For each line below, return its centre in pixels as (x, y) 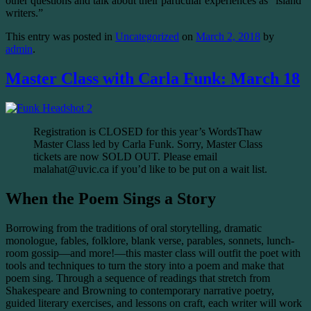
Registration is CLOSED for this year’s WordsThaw (148, 132)
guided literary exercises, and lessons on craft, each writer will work (154, 303)
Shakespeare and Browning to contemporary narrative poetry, (140, 290)
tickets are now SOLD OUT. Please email (125, 157)
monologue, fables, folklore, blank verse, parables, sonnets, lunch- (150, 240)
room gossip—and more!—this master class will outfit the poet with (153, 253)
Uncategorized (147, 37)
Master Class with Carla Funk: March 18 (153, 79)
